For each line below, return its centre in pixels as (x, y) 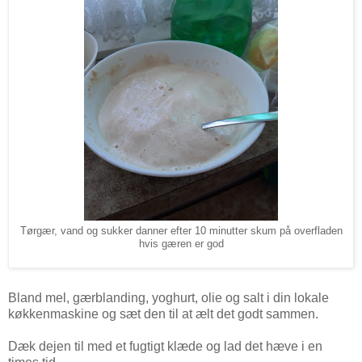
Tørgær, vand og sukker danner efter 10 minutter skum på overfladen (181, 231)
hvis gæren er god (181, 244)
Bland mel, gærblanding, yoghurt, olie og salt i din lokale (168, 298)
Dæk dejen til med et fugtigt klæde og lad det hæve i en (165, 347)
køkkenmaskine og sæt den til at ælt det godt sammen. (163, 314)
